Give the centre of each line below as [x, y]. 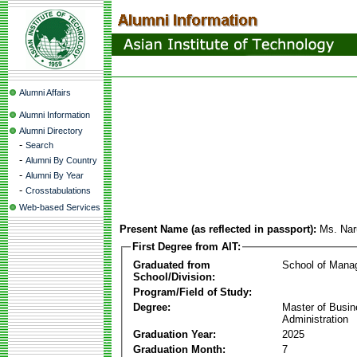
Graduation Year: [175, 334]
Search [39, 145]
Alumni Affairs [45, 92]
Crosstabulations [58, 190]
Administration [315, 319]
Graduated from [172, 265]
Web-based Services [60, 207]
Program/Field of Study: [192, 292]
